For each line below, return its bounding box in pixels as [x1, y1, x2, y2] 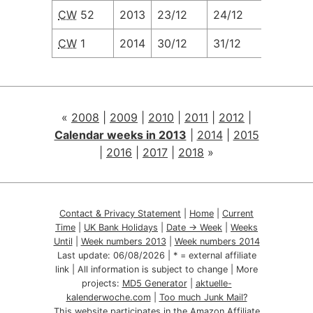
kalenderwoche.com [66, 292, 151, 303]
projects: [81, 278, 122, 289]
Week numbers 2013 [80, 236, 166, 247]
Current [222, 208, 254, 219]
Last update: [57, 250, 113, 261]
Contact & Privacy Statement [59, 208, 181, 219]
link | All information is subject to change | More [55, 264, 258, 275]
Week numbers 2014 [174, 236, 260, 247]
